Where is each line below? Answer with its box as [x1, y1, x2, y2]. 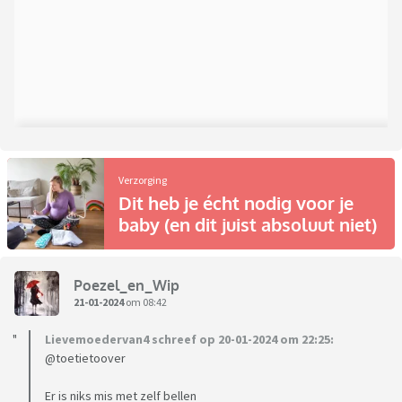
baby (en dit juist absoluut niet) [118, 213, 377, 237]
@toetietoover [45, 350, 126, 367]
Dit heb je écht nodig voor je [118, 191, 354, 215]
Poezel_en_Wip [74, 275, 179, 294]
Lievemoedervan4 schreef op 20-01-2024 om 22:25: [45, 331, 334, 348]
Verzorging [118, 173, 167, 188]
